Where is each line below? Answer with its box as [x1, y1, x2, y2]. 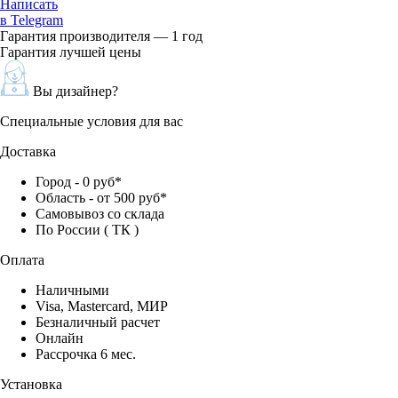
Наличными [36, 282, 109, 298]
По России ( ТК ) [36, 221, 139, 237]
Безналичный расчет [36, 314, 160, 330]
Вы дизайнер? [33, 83, 118, 99]
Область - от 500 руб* [36, 189, 167, 205]
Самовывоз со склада [36, 205, 168, 221]
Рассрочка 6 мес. [36, 346, 136, 362]
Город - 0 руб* [36, 173, 122, 189]
